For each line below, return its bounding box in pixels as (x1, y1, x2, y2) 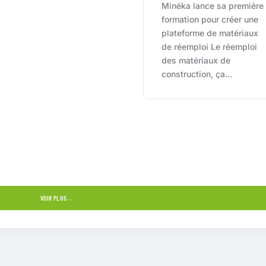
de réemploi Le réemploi (161, 41, 258, 52)
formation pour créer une (161, 14, 259, 24)
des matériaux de (161, 55, 231, 65)
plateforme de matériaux (161, 27, 259, 38)
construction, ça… (161, 68, 233, 79)
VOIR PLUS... (40, 194, 72, 202)
